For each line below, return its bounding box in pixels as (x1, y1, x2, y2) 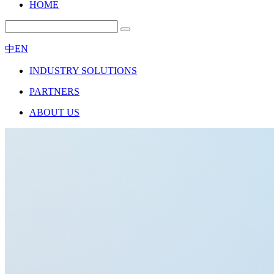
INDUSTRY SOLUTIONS (29, 65, 137, 76)
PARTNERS (29, 86, 80, 97)
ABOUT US (29, 107, 80, 117)
